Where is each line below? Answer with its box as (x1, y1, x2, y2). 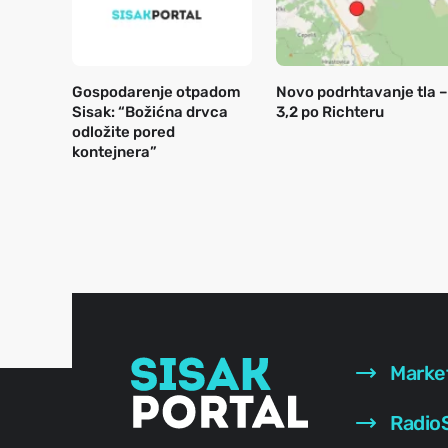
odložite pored (72, 123, 175, 142)
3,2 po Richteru (276, 103, 384, 122)
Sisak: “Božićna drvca (72, 103, 228, 122)
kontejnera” (72, 143, 157, 162)
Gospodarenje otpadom (72, 83, 241, 102)
